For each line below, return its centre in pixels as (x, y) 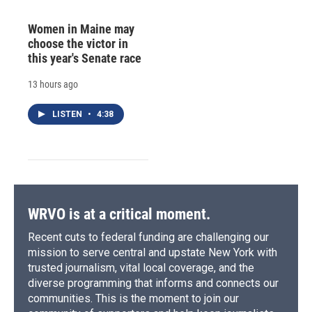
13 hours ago (53, 84)
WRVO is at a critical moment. (119, 214)
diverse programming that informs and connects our (153, 283)
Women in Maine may (81, 29)
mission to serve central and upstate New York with (153, 252)
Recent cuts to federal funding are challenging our (148, 237)
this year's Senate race (85, 58)
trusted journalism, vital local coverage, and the (141, 267)
